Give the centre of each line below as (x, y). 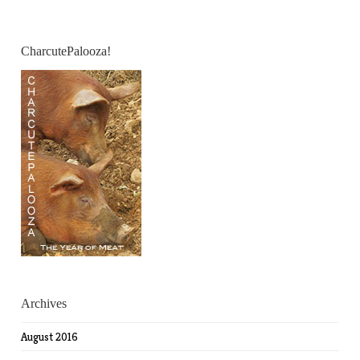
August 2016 (50, 337)
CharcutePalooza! (66, 51)
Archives (44, 303)
